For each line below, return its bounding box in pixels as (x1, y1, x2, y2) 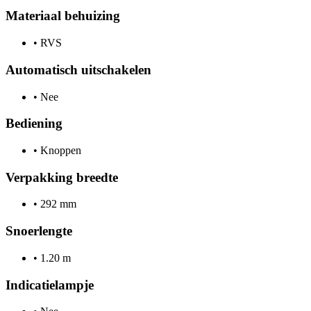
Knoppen (37, 144, 81, 157)
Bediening (6, 116, 62, 131)
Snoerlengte (6, 224, 72, 239)
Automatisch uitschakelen (6, 62, 151, 77)
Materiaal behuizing (6, 8, 120, 24)
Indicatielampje (6, 277, 94, 292)
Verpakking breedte (6, 169, 118, 185)
